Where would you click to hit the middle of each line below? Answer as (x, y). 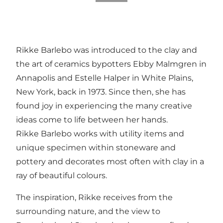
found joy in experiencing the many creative (104, 106)
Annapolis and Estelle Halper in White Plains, (105, 78)
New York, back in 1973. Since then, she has (101, 92)
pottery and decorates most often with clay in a (110, 161)
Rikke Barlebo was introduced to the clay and (107, 50)
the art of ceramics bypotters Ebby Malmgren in (111, 64)
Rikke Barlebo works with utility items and (100, 133)
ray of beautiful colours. (61, 175)
